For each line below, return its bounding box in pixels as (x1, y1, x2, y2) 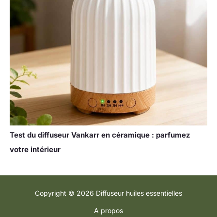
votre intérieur (10, 144, 61, 154)
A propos (94, 206, 123, 215)
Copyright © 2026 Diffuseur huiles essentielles (35, 188, 182, 197)
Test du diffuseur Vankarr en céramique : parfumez (10, 130, 190, 139)
